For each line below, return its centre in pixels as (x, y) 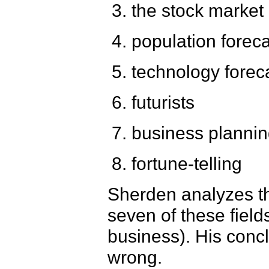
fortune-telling (187, 163)
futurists (163, 102)
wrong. (135, 257)
